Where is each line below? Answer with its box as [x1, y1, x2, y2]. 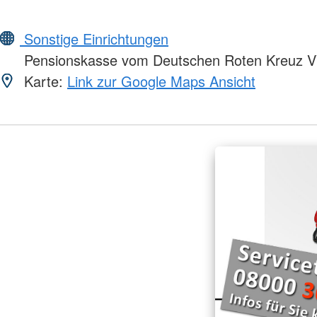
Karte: [20, 71, 67, 92]
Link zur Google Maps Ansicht [67, 71, 255, 92]
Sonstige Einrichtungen [20, 28, 168, 50]
